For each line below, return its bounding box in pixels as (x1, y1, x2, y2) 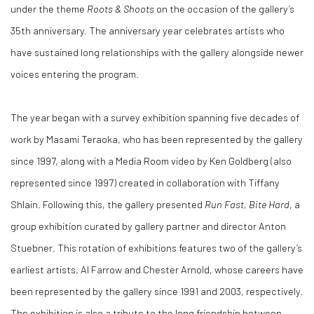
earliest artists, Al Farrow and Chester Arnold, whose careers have (11, 263, 303, 275)
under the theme (11, 2, 87, 15)
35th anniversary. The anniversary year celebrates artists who (11, 24, 285, 36)
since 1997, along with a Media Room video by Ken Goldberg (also (11, 154, 292, 167)
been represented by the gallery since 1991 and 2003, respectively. (11, 285, 303, 297)
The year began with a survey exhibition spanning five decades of (11, 111, 299, 123)
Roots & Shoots (87, 2, 154, 15)
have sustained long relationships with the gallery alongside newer (11, 46, 303, 58)
